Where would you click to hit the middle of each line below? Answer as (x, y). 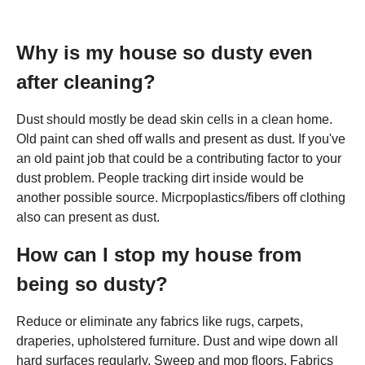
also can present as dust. (88, 217)
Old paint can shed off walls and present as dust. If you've (181, 139)
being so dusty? (92, 284)
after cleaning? (86, 82)
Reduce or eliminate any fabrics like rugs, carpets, (160, 321)
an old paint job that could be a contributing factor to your (179, 158)
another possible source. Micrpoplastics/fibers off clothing (181, 198)
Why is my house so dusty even (165, 53)
